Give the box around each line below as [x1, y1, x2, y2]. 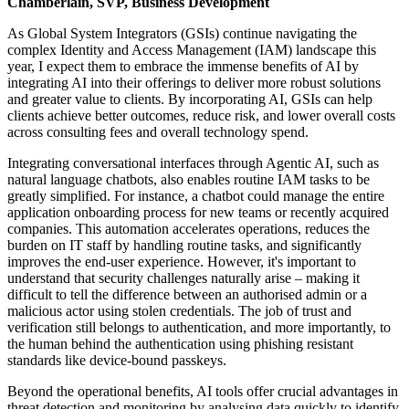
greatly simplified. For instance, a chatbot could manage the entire [7, 188, 384, 204]
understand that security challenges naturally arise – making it [7, 270, 360, 287]
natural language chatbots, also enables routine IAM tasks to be [7, 172, 370, 188]
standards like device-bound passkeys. [7, 352, 230, 369]
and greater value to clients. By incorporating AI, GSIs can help [7, 91, 372, 108]
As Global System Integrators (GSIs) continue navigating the [7, 26, 357, 42]
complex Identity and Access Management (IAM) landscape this [7, 42, 376, 58]
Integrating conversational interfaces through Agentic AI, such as [7, 155, 379, 172]
